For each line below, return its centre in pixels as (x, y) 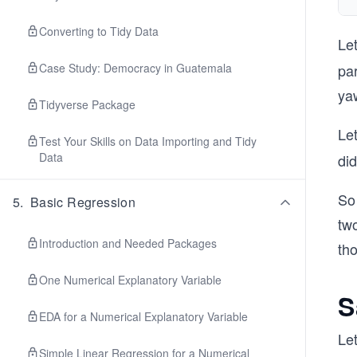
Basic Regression (83, 202)
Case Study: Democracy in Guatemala (135, 68)
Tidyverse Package (87, 104)
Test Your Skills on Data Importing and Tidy (148, 141)
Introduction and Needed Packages (128, 243)
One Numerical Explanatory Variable (130, 280)
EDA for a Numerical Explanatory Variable (143, 316)
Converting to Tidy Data (99, 31)
